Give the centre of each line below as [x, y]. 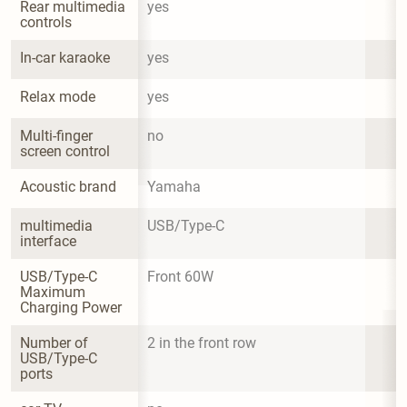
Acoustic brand [68, 186]
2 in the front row [202, 342]
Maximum [55, 292]
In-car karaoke [65, 57]
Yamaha [174, 186]
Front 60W [180, 276]
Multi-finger [58, 135]
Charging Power [71, 307]
